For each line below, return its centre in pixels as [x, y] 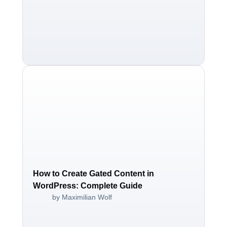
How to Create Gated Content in [93, 174]
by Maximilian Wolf [82, 197]
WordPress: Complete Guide [88, 186]
